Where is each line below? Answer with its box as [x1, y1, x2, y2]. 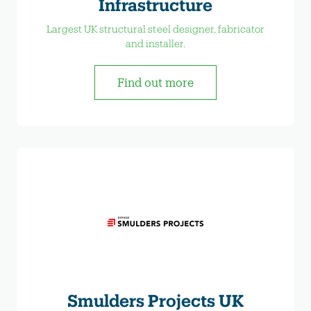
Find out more [117, 76, 194, 90]
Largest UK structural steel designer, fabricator [47, 23, 264, 35]
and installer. [125, 37, 186, 50]
